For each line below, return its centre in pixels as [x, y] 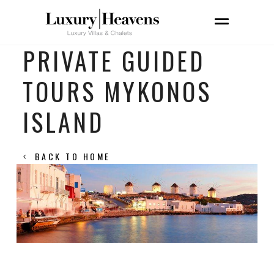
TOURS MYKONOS [117, 91]
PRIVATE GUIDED [113, 61]
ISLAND [63, 122]
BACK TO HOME [72, 156]
